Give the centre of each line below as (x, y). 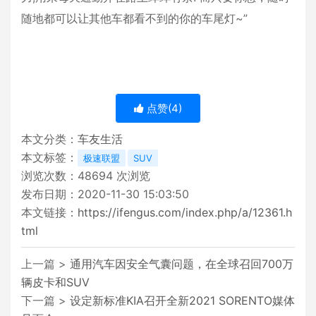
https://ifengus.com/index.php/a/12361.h (185, 213)
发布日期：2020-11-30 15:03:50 (105, 194)
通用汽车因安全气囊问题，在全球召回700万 (182, 264)
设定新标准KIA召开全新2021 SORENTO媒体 (182, 301)
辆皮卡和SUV (55, 282)
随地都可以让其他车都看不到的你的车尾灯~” (134, 19)
